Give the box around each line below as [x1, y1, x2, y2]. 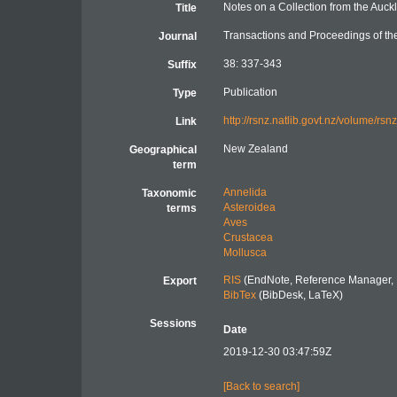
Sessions [149, 317, 197, 330]
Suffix [167, 58, 197, 71]
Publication [222, 86, 277, 98]
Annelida [222, 186, 267, 198]
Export [162, 275, 197, 287]
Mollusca [222, 246, 267, 259]
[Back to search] [222, 380, 300, 393]
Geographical [128, 144, 197, 156]
